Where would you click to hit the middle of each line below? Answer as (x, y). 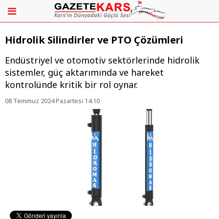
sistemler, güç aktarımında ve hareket (84, 73)
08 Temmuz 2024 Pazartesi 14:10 (52, 101)
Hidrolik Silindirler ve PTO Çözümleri (94, 40)
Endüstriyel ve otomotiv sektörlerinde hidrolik (102, 60)
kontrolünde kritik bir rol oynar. (71, 85)
